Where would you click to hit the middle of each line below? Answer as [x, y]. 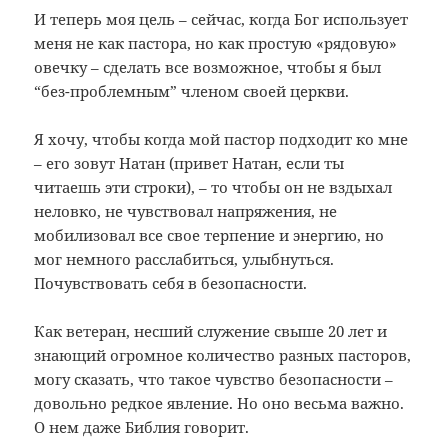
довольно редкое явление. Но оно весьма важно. [219, 402]
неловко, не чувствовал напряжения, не [186, 210]
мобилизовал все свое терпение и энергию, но [209, 234]
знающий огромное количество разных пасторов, [223, 354]
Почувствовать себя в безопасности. [171, 282]
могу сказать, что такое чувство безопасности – [214, 378]
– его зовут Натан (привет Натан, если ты [189, 162]
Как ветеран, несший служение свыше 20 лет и [211, 330]
